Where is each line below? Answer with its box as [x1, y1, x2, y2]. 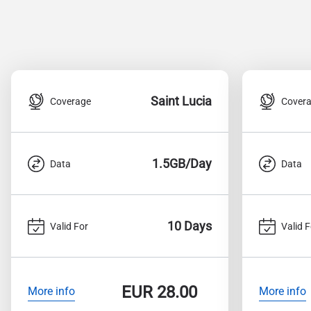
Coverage [50, 95, 91, 107]
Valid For [50, 220, 88, 232]
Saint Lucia [151, 94, 212, 108]
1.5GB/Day [152, 156, 212, 171]
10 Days [167, 219, 212, 233]
